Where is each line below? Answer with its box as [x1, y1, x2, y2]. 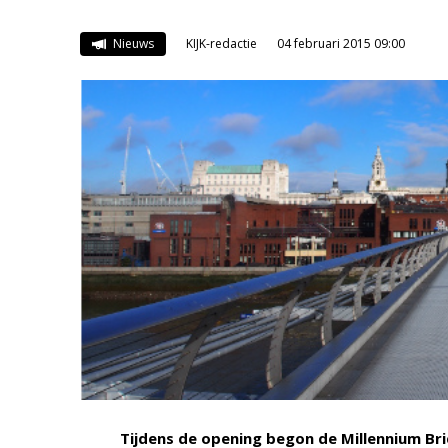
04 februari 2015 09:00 [276, 35, 405, 52]
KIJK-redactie [185, 35, 257, 52]
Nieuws [109, 35, 154, 52]
